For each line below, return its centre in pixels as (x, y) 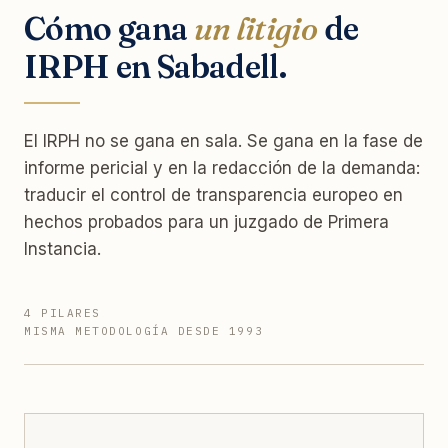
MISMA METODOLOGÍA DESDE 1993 (144, 330)
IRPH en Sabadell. (155, 66)
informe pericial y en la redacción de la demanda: (222, 167)
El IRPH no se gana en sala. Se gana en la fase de (223, 140)
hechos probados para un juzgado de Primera (206, 221)
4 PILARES (62, 312)
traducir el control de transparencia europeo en (213, 194)
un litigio (255, 28)
